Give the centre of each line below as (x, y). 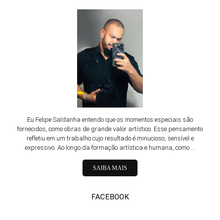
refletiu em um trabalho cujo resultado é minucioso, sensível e (110, 138)
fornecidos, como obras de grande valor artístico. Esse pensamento (110, 129)
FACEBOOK (110, 197)
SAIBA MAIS (110, 168)
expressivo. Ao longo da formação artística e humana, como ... (110, 147)
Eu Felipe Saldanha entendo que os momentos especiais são (110, 119)
